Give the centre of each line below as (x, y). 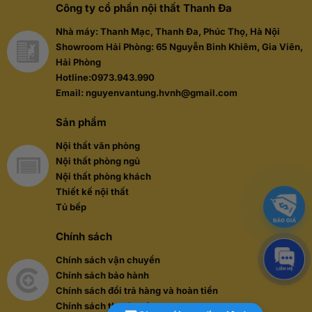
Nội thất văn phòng (98, 146)
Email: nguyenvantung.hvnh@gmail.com (147, 93)
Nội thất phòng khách (103, 177)
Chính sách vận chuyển (108, 260)
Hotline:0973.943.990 (105, 78)
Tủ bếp (71, 207)
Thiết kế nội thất (92, 192)
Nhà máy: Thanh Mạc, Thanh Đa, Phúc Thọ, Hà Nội (168, 32)
